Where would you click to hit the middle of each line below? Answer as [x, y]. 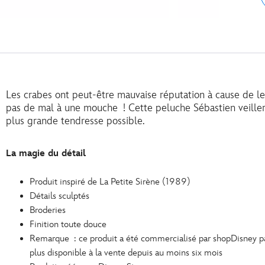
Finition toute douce [68, 225]
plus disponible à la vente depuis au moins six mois [126, 253]
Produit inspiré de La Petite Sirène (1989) [110, 182]
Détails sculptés [59, 196]
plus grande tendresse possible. [75, 121]
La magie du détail [46, 154]
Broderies [48, 211]
